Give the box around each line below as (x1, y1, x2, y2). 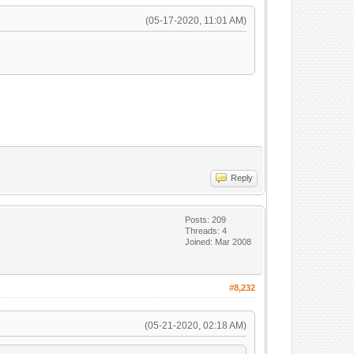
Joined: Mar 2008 (185, 237, 252, 247)
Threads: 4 (185, 226, 228, 235)
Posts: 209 (185, 215, 227, 224)
